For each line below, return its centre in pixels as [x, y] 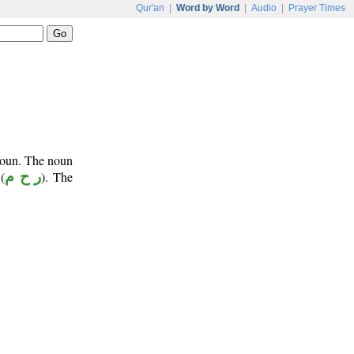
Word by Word [208, 8]
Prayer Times [317, 8]
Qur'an [150, 8]
